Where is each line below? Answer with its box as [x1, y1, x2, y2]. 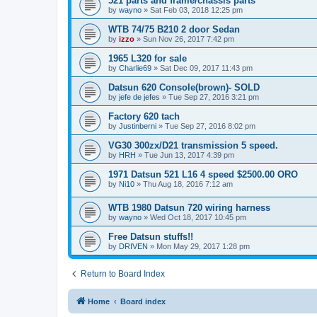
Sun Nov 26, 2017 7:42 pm [143, 34, 234, 43]
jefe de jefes [119, 92, 160, 101]
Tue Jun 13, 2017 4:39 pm [144, 150, 234, 159]
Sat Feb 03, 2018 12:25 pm [150, 5, 243, 14]
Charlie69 [119, 63, 151, 72]
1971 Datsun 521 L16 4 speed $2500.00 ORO [108, 168, 298, 180]
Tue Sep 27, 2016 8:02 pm [165, 121, 255, 130]
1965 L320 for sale [108, 52, 187, 64]
